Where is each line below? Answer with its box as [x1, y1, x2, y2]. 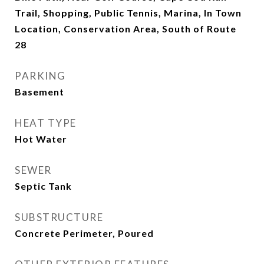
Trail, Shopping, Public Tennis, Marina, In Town [15, 7, 242, 19]
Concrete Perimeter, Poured [15, 227, 154, 239]
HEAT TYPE [15, 117, 77, 130]
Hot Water [15, 133, 67, 145]
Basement [15, 86, 64, 98]
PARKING [15, 70, 66, 82]
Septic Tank [15, 180, 72, 192]
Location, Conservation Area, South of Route [15, 23, 236, 35]
